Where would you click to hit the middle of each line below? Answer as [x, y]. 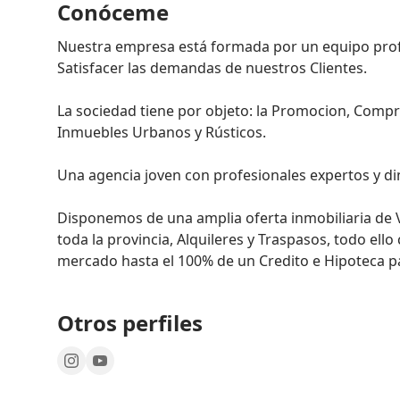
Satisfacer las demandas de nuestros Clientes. [212, 67]
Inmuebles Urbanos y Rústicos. [162, 132]
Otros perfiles [130, 322]
